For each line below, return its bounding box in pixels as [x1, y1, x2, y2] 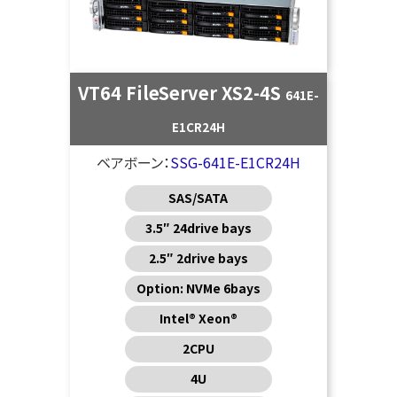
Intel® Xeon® [159, 309, 237, 328]
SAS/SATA [168, 189, 229, 207]
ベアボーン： [96, 152, 170, 174]
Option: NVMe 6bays [136, 279, 261, 298]
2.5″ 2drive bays [148, 249, 248, 268]
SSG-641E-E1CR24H [169, 152, 300, 174]
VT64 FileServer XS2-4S [77, 80, 285, 106]
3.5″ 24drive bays [144, 219, 252, 237]
